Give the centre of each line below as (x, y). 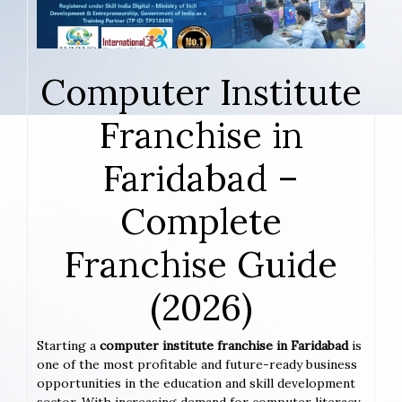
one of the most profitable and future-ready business (197, 365)
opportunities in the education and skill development (196, 384)
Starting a (68, 346)
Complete (201, 222)
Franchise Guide (201, 265)
